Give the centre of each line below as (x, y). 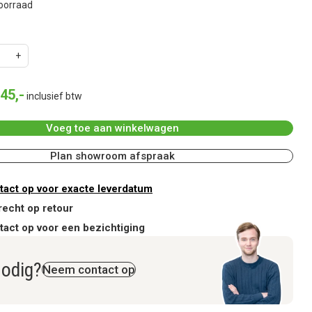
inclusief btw (54, 96)
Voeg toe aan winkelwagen (112, 128)
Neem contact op (89, 270)
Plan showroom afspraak (112, 156)
